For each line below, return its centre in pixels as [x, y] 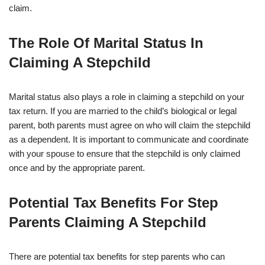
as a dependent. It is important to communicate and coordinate [129, 140]
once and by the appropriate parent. [77, 168]
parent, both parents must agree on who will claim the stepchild [130, 125]
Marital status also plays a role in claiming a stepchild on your [127, 97]
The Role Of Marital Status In [106, 43]
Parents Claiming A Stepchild [108, 222]
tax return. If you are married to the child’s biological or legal [123, 111]
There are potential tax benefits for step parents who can [117, 257]
